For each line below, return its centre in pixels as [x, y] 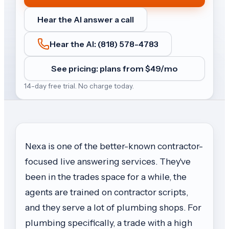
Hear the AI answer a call [86, 19]
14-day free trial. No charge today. [79, 86]
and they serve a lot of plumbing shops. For [113, 207]
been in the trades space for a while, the [106, 177]
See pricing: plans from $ [101, 68]
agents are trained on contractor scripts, [107, 192]
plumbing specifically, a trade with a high [109, 223]
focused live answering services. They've [108, 161]
